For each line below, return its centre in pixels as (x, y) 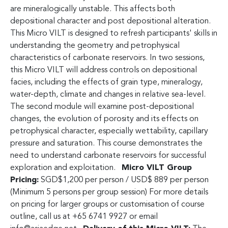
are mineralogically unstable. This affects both (93, 9)
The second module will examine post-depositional (102, 107)
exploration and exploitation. (66, 168)
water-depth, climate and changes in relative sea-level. (108, 94)
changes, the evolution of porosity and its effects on (104, 119)
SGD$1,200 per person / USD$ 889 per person (124, 180)
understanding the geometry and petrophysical (95, 46)
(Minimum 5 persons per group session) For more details (109, 192)
